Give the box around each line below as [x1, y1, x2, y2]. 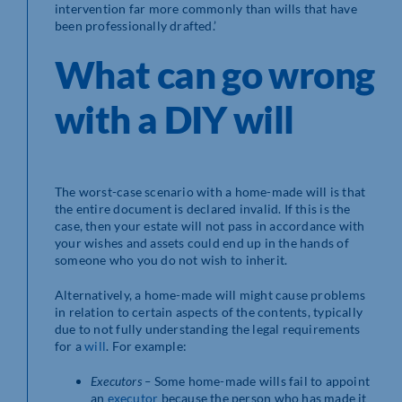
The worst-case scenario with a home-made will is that [55, 183, 366, 199]
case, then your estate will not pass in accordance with [55, 217, 365, 233]
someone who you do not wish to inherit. [55, 251, 288, 267]
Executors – [91, 372, 154, 389]
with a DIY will [55, 96, 294, 142]
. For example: [106, 337, 188, 354]
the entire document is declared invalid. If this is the [55, 200, 351, 216]
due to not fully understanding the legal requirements [55, 320, 361, 336]
